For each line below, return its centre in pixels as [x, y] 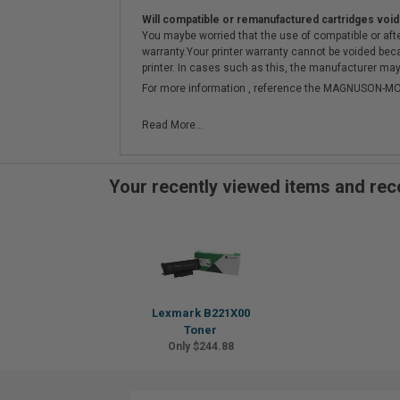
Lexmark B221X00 [200, 313]
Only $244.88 [200, 346]
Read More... [173, 125]
